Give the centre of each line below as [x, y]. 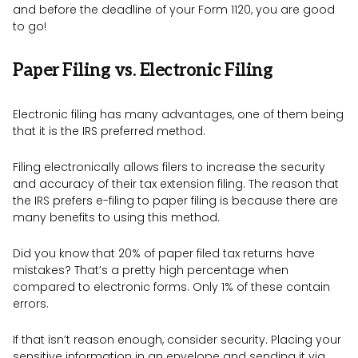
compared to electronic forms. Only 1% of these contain [171, 287]
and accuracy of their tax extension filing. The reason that [176, 184]
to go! [30, 27]
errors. [32, 304]
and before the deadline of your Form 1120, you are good [174, 10]
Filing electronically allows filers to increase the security [169, 167]
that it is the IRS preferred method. [109, 131]
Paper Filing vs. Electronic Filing [143, 71]
